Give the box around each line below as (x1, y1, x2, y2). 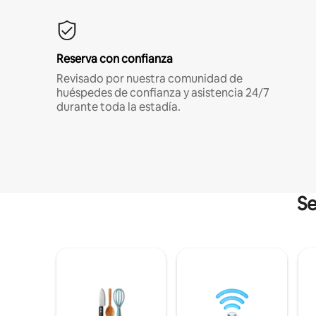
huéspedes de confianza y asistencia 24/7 (56, 85, 269, 100)
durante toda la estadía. (56, 99, 181, 114)
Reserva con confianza (56, 51, 173, 66)
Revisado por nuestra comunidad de (56, 71, 243, 86)
